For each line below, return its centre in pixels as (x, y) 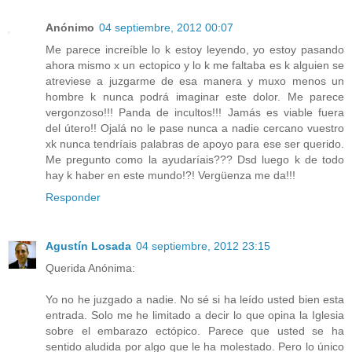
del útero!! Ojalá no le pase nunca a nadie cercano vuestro (195, 128)
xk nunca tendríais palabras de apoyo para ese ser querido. (195, 144)
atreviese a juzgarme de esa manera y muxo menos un (195, 81)
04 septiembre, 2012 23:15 (203, 246)
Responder (73, 198)
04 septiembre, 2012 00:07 (166, 28)
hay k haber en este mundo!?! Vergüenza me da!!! (170, 176)
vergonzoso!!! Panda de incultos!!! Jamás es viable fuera (195, 113)
